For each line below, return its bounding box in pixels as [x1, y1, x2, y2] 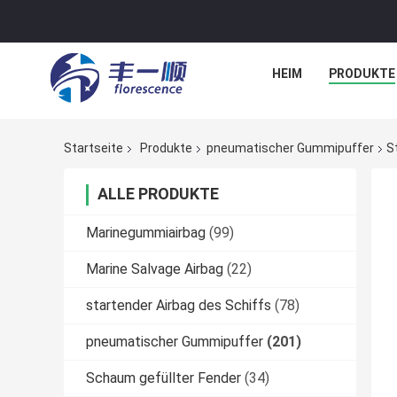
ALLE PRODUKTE [97, 184, 219, 204]
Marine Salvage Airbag [86, 261, 223, 278]
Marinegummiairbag [86, 224, 206, 242]
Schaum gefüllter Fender [86, 370, 241, 387]
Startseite [64, 141, 123, 156]
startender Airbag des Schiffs [86, 297, 271, 315]
